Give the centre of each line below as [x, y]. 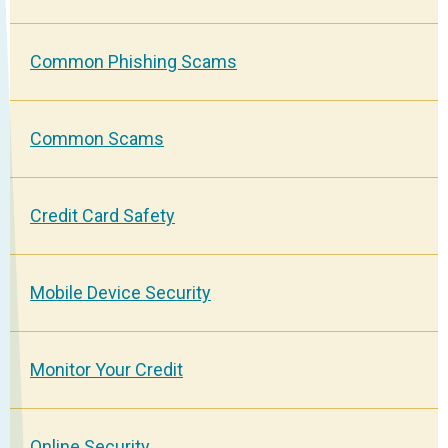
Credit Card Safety [102, 215]
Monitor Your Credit [106, 369]
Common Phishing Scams [133, 61]
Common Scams [97, 138]
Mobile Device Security [120, 292]
